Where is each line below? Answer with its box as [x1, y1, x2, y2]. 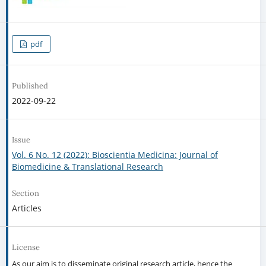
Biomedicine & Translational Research [11, 161, 163, 173]
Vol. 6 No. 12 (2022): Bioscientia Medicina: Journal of [11, 149, 218, 161]
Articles [11, 202, 42, 214]
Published [11, 81, 48, 91]
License [11, 242, 40, 253]
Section [11, 188, 39, 199]
